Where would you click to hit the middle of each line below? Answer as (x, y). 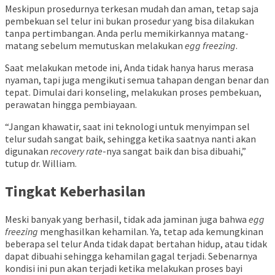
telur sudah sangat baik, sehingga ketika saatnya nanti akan (130, 139)
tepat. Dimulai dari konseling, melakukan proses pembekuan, (133, 92)
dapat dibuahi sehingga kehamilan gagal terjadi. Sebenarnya (131, 256)
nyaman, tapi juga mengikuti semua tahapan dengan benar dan (137, 80)
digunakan (28, 151)
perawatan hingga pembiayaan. (72, 105)
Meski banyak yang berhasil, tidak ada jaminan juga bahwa (127, 219)
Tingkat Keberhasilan (75, 192)
